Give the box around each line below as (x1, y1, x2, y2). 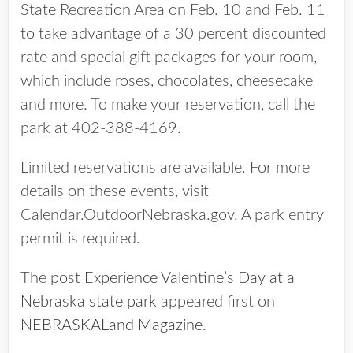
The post (20, 270, 84, 286)
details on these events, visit (20, 184, 209, 199)
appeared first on (157, 294, 275, 310)
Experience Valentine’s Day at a (84, 270, 295, 286)
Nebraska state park (20, 294, 157, 310)
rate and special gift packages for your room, (20, 50, 317, 65)
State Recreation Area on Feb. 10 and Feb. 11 (20, 2, 325, 18)
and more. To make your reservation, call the (20, 97, 315, 113)
